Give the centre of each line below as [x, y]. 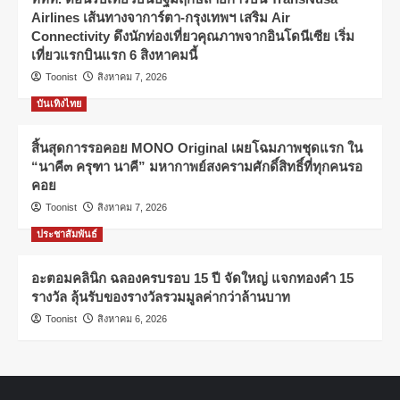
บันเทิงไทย [59, 104]
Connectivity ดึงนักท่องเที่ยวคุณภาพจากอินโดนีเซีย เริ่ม [193, 37]
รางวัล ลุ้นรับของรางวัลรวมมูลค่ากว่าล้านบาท [161, 297]
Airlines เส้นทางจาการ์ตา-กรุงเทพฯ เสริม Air [161, 18]
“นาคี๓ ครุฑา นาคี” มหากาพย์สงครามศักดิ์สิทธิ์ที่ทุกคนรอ [197, 167]
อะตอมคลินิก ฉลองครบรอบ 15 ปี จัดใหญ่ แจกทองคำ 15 [192, 279]
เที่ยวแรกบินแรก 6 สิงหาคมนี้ [114, 55]
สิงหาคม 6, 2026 [132, 319]
